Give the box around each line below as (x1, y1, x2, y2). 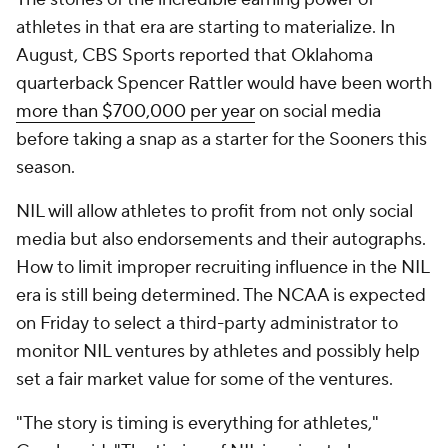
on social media (255, 100, 381, 123)
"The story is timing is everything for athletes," (16, 412, 379, 435)
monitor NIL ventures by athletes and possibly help (16, 340, 420, 363)
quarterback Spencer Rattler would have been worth (16, 72, 432, 95)
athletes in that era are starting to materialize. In (16, 16, 395, 39)
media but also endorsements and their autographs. (16, 228, 426, 251)
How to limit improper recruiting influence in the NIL (16, 256, 429, 279)
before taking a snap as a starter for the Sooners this (16, 128, 427, 151)
